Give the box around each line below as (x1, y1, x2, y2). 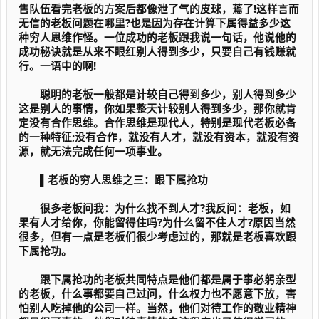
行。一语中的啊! (19, 58, 96, 73)
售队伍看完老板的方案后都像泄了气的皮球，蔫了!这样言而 (19, 1, 299, 16)
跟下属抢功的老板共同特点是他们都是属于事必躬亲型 (19, 272, 296, 286)
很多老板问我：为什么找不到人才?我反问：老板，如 (19, 201, 291, 215)
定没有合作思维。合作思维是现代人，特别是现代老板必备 (19, 115, 296, 130)
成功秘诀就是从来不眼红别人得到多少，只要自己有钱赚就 (19, 44, 296, 58)
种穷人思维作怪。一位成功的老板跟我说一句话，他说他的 (19, 30, 296, 44)
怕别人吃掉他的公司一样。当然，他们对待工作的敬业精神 (19, 300, 296, 315)
